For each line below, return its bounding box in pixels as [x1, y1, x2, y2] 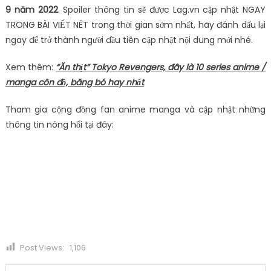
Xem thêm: [5, 61, 56, 73]
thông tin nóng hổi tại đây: [5, 119, 114, 131]
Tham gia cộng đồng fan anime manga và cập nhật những [5, 103, 266, 116]
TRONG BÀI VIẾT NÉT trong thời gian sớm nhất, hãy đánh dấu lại [5, 19, 266, 31]
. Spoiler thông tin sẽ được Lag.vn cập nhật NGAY [57, 4, 266, 16]
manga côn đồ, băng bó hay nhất [5, 76, 144, 88]
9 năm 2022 [5, 4, 58, 16]
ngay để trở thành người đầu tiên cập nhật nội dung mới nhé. [5, 34, 253, 46]
